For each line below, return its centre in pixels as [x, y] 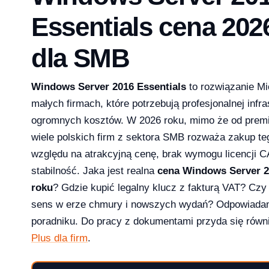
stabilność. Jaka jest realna [94, 171]
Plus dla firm [59, 238]
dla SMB [80, 58]
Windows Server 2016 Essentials [109, 87]
